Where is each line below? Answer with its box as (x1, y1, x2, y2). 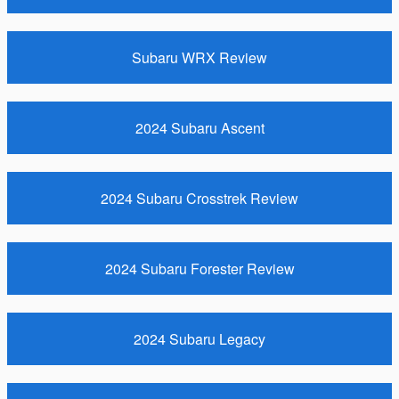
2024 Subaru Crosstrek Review (101, 188, 298, 209)
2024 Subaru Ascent (134, 118, 265, 139)
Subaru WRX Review (132, 47, 267, 69)
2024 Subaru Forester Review (104, 258, 295, 280)
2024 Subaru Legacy (134, 329, 265, 350)
